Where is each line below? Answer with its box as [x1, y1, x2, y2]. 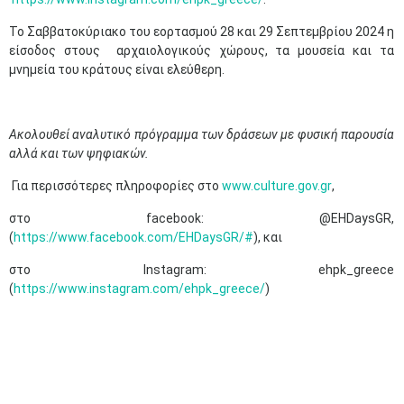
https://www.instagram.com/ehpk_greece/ [14, 281, 265, 296]
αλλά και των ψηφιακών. [9, 146, 149, 161]
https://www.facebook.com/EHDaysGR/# [14, 230, 253, 244]
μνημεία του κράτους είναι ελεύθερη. [9, 62, 227, 77]
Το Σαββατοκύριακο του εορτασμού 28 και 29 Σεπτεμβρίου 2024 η [9, 24, 394, 39]
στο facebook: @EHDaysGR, [9, 211, 394, 225]
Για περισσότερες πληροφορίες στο [9, 179, 222, 193]
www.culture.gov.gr [222, 179, 332, 193]
